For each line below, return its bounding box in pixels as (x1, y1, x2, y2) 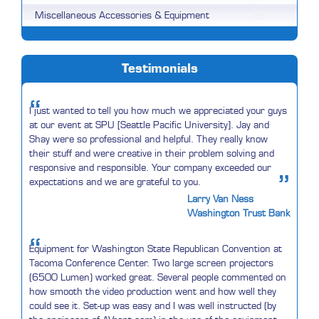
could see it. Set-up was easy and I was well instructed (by (29, 300, 276, 312)
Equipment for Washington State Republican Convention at (29, 243, 282, 255)
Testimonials (121, 61, 198, 76)
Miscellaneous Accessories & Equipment (35, 9, 209, 21)
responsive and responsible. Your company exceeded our (29, 162, 271, 174)
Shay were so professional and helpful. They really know (29, 133, 268, 145)
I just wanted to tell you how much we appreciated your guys (29, 105, 287, 117)
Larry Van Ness (187, 193, 253, 205)
